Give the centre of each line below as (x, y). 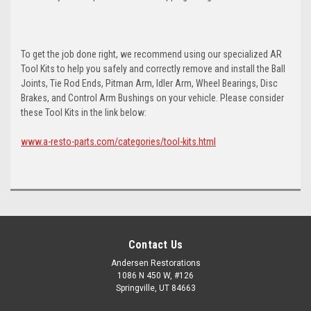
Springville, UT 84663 (155, 288)
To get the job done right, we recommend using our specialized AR (151, 54)
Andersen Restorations (155, 263)
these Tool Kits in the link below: (84, 113)
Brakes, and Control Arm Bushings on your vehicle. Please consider (152, 98)
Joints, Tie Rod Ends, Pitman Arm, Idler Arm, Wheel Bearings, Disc (149, 84)
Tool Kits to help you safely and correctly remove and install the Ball (153, 69)
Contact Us (155, 245)
